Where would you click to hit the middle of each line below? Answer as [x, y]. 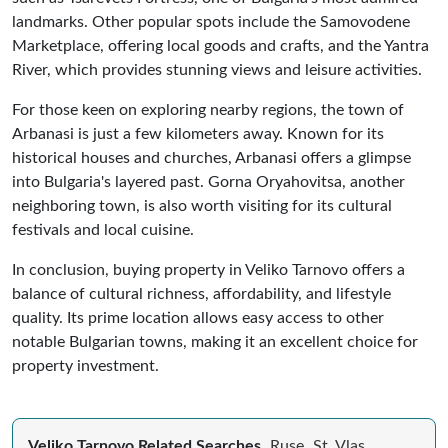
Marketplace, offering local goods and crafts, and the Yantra [220, 45]
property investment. [85, 365]
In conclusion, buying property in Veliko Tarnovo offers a [208, 269]
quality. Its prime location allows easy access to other [198, 317]
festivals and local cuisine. [103, 229]
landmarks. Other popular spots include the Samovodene [211, 21]
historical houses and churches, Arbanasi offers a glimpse [211, 157]
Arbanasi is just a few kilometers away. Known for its [198, 133]
